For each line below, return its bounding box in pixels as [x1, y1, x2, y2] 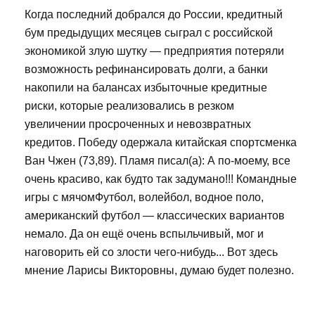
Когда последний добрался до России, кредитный [25, 8, 283, 20]
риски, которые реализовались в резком [25, 99, 234, 112]
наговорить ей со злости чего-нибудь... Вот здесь [25, 245, 278, 258]
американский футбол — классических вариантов [25, 209, 285, 221]
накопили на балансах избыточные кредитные [25, 81, 267, 94]
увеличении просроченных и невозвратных [25, 117, 251, 130]
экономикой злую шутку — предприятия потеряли [25, 44, 284, 57]
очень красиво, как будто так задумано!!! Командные [25, 172, 297, 185]
